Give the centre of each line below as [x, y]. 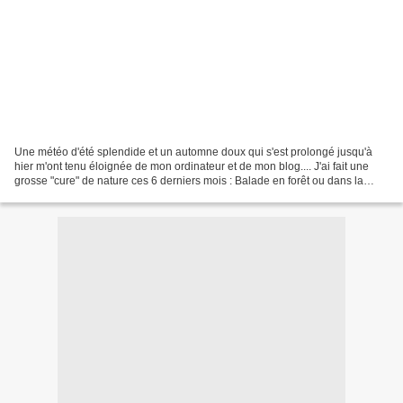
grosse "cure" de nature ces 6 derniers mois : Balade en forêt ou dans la [189, 180]
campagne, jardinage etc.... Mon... [97, 195]
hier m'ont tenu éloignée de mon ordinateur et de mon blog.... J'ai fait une [192, 166]
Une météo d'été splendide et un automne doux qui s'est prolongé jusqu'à [193, 152]
